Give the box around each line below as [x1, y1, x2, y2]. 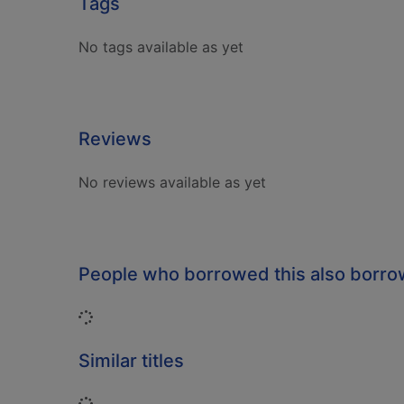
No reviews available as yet [78, 173, 266, 191]
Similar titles [78, 350, 184, 372]
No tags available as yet [78, 38, 243, 56]
